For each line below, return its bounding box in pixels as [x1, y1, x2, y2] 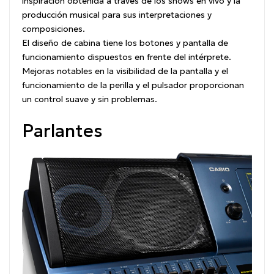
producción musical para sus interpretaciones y [22, 9, 212, 20]
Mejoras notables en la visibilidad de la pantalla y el [22, 65, 228, 76]
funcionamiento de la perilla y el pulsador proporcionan [22, 79, 244, 91]
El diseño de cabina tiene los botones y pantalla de [22, 37, 228, 48]
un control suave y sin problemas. [22, 93, 157, 105]
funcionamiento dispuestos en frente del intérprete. [22, 51, 231, 62]
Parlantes [22, 119, 103, 142]
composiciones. [22, 23, 85, 34]
